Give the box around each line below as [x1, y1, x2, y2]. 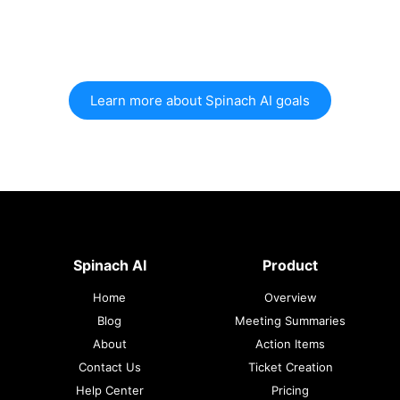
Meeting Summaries [235, 312, 346, 328]
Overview [263, 289, 317, 304]
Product [262, 255, 319, 274]
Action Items [255, 336, 326, 351]
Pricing [271, 382, 310, 397]
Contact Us [78, 359, 141, 374]
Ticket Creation [247, 359, 333, 374]
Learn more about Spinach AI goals [90, 91, 310, 109]
